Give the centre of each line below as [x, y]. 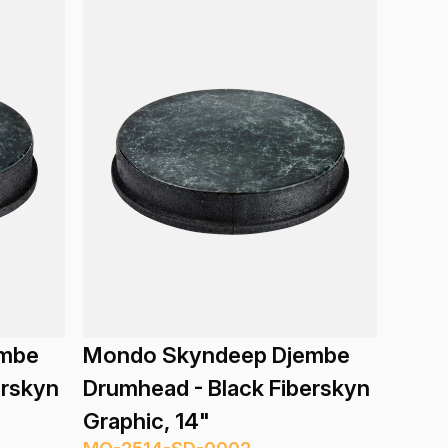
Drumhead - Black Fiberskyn [227, 388]
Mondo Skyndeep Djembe [217, 355]
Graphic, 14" [147, 421]
